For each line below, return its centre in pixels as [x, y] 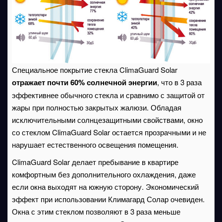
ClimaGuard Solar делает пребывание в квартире [95, 162]
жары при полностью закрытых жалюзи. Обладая [97, 107]
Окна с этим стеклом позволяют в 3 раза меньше [96, 211]
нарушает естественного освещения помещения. [95, 144]
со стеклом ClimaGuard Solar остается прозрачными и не [109, 132]
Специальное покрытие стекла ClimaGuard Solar [95, 70]
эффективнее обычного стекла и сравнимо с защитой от [108, 95]
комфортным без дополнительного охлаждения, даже [104, 174]
